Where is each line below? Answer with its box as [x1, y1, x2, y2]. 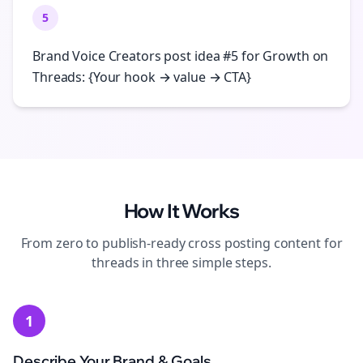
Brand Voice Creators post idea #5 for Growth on [32, 47, 329, 65]
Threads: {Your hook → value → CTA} [32, 68, 251, 86]
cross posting [188, 234, 271, 252]
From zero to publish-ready [20, 234, 189, 252]
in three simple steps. [139, 254, 271, 271]
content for [270, 234, 343, 252]
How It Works [123, 199, 240, 223]
